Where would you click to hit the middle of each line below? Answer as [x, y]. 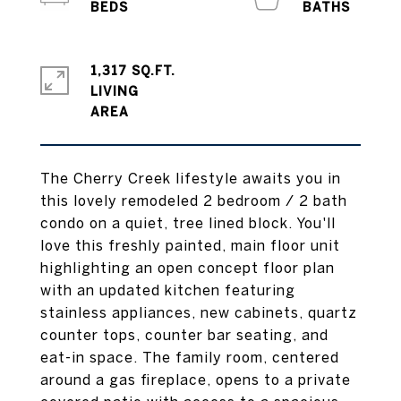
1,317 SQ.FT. [133, 71]
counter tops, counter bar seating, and [184, 335]
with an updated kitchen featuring [168, 290]
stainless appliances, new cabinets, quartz [199, 312]
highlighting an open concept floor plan [188, 268]
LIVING [115, 91]
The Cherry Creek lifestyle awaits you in [191, 178]
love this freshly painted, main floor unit [190, 245]
